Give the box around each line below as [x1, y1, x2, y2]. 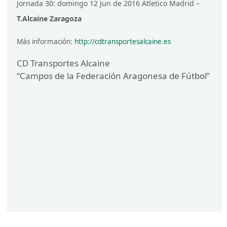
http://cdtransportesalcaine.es [74, 37, 171, 47]
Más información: [17, 37, 75, 47]
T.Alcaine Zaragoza [17, 14, 82, 24]
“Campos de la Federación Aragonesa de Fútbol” [17, 70, 210, 82]
